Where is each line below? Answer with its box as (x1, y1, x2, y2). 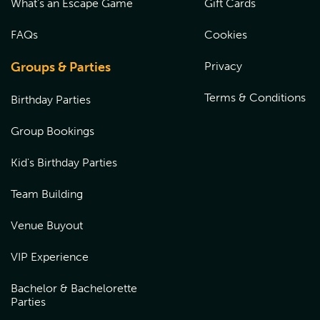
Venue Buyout (11, 219, 83, 232)
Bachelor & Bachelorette (11, 281, 137, 295)
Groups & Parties (11, 59, 111, 75)
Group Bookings (11, 124, 94, 138)
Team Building (11, 187, 83, 201)
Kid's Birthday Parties (11, 156, 117, 169)
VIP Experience (11, 250, 89, 264)
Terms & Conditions (204, 91, 306, 104)
